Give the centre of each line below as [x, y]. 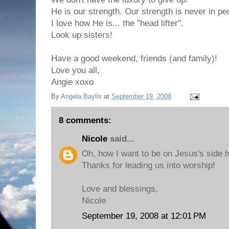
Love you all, [75, 70]
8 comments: [85, 120]
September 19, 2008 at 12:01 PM [144, 216]
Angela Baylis [81, 96]
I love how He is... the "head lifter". [117, 23]
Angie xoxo [72, 82]
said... [121, 139]
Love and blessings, [120, 189]
